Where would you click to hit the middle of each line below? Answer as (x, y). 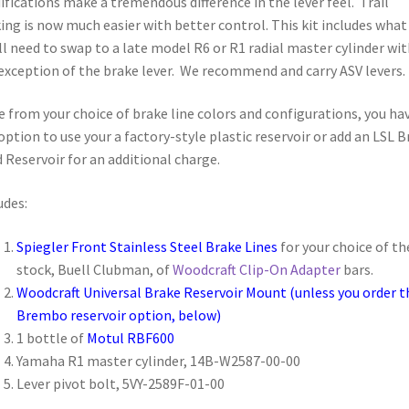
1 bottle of (51, 337)
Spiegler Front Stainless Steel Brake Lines (147, 246)
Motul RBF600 (130, 337)
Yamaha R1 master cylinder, (103, 360)
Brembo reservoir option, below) (118, 315)
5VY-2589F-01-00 (173, 383)
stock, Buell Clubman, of (94, 269)
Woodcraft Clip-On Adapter (256, 269)
